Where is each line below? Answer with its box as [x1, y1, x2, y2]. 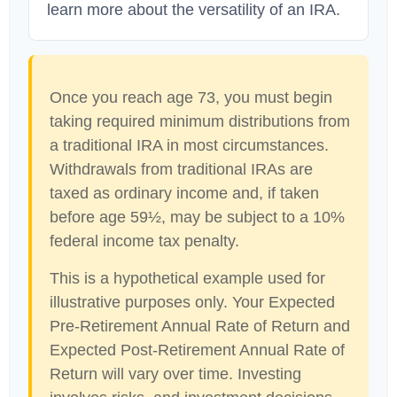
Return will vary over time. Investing [50, 365, 301, 383]
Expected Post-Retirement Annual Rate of [50, 341, 345, 359]
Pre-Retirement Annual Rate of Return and [50, 317, 350, 335]
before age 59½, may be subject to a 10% [50, 208, 345, 226]
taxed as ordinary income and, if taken [50, 184, 319, 202]
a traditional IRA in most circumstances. [50, 136, 329, 154]
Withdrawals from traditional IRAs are [50, 160, 313, 178]
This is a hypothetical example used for [50, 269, 325, 287]
